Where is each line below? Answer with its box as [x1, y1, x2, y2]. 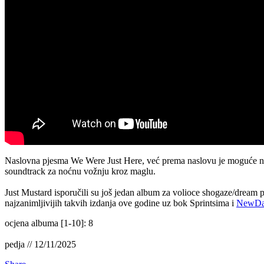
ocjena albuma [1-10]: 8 [5, 217, 93, 228]
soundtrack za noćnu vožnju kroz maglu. [5, 166, 156, 176]
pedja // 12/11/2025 [5, 239, 76, 249]
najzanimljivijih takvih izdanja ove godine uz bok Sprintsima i [5, 197, 236, 208]
